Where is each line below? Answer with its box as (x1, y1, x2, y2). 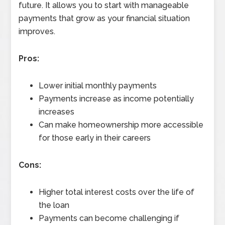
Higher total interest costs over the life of (39, 187, 195, 197)
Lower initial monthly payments (39, 81, 157, 91)
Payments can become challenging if (39, 213, 180, 223)
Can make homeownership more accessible (39, 120, 204, 130)
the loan (39, 200, 70, 210)
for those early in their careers (39, 133, 151, 143)
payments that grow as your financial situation (19, 14, 190, 24)
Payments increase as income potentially (39, 94, 194, 104)
